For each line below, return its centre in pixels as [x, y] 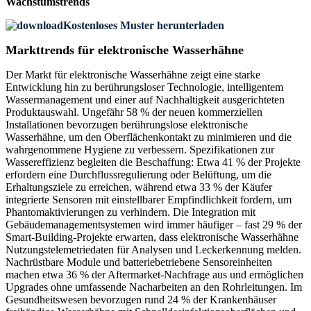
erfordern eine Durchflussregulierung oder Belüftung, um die [138, 175]
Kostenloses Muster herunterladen [144, 26]
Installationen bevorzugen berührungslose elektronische [127, 125]
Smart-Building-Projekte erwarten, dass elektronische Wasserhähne [152, 237]
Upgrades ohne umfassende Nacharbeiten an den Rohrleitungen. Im [154, 287]
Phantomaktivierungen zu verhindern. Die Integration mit [131, 212]
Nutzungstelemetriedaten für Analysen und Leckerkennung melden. [153, 250]
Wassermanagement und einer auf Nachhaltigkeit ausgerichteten [145, 100]
